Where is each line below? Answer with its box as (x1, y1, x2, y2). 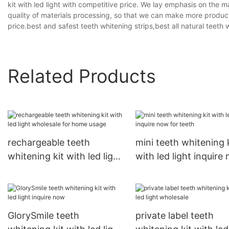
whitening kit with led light (8, 151, 122, 162)
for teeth (135, 165, 174, 176)
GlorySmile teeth (8, 210, 79, 221)
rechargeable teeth (8, 137, 90, 148)
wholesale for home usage (8, 165, 121, 176)
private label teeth (135, 210, 214, 221)
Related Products (8, 64, 156, 87)
